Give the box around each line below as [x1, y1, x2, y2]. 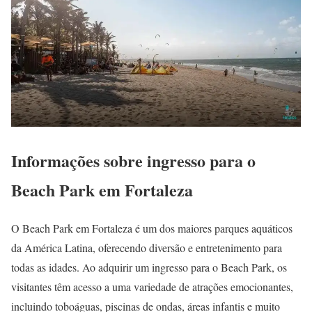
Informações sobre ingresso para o [11, 148, 256, 173]
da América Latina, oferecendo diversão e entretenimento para [11, 240, 282, 255]
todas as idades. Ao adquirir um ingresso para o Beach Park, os [11, 260, 287, 274]
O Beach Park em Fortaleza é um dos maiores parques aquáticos [11, 221, 292, 235]
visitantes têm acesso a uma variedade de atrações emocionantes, [11, 279, 293, 294]
